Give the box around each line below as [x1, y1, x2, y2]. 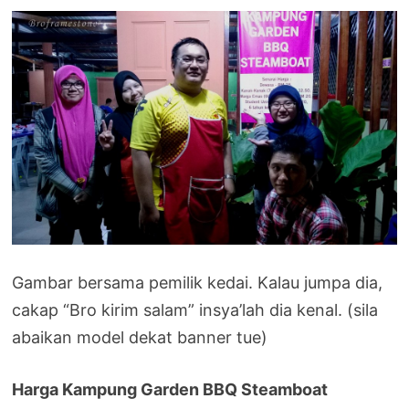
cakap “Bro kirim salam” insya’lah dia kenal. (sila [12, 300, 379, 320]
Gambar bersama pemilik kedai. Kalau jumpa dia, [12, 273, 383, 293]
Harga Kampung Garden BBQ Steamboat [12, 380, 329, 400]
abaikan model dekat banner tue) [12, 328, 268, 348]
